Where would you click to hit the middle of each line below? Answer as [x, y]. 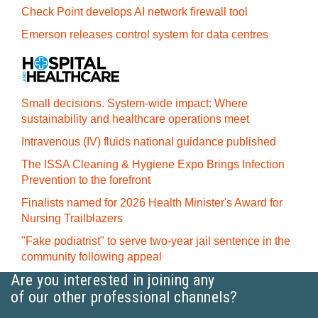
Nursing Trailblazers [72, 218]
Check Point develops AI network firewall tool [135, 12]
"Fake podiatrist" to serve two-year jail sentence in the [156, 241]
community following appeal [92, 257]
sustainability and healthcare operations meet [135, 119]
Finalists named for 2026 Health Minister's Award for [152, 203]
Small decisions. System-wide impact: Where [135, 103]
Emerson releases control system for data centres [145, 34]
